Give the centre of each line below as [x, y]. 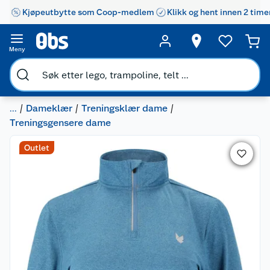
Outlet [37, 148]
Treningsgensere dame [60, 123]
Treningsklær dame [124, 108]
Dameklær [49, 108]
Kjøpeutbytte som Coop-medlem [88, 12]
